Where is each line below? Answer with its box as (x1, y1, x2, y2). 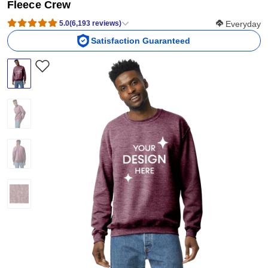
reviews (92, 19, 119, 28)
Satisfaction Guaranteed (91, 35, 190, 45)
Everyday (226, 19, 261, 29)
